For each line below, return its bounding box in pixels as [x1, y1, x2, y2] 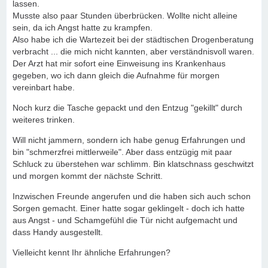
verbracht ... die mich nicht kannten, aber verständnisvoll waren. [13, 47, 254, 56]
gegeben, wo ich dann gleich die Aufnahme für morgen [13, 71, 220, 80]
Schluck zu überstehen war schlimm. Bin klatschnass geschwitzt [13, 159, 254, 169]
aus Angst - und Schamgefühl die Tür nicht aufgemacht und [13, 215, 237, 225]
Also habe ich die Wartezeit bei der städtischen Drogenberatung [13, 35, 254, 44]
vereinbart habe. [13, 83, 75, 92]
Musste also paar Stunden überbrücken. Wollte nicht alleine [13, 11, 237, 20]
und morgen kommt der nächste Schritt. [13, 171, 163, 181]
